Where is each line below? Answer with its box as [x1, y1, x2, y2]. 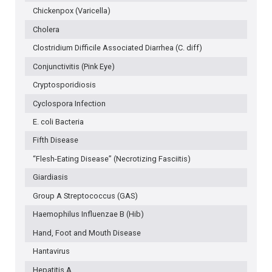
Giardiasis [32, 172, 68, 182]
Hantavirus [32, 246, 70, 256]
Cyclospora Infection [32, 98, 106, 108]
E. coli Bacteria [32, 117, 84, 126]
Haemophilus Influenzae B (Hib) [32, 209, 144, 219]
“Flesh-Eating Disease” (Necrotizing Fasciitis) [32, 154, 191, 163]
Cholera [32, 24, 59, 34]
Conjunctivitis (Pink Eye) [32, 61, 115, 71]
